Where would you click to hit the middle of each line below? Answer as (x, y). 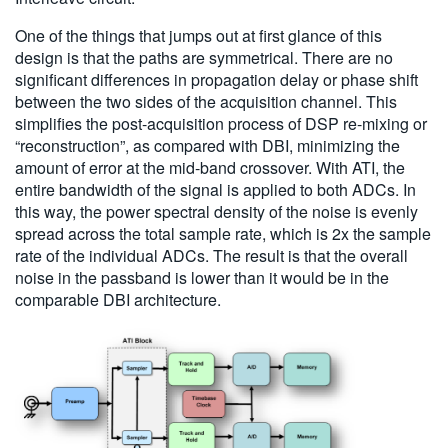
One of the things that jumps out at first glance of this (198, 35)
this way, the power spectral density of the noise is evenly (216, 211)
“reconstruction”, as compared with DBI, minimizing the (207, 145)
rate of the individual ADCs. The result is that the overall (211, 255)
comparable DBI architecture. (118, 299)
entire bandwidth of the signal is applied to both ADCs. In (215, 189)
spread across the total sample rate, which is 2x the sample (223, 233)
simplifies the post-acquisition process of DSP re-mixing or (221, 123)
